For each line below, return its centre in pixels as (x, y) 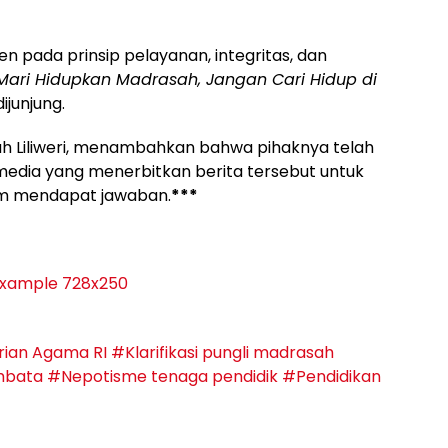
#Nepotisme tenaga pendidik (162, 377)
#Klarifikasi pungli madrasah (222, 353)
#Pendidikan (331, 377)
